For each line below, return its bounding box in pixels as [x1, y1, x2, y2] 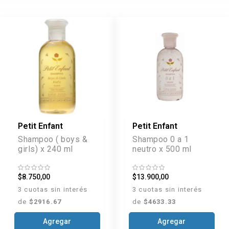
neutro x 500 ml [132, 144, 192, 154]
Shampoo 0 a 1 [132, 134, 189, 144]
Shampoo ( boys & [18, 134, 87, 144]
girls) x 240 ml [18, 144, 73, 154]
